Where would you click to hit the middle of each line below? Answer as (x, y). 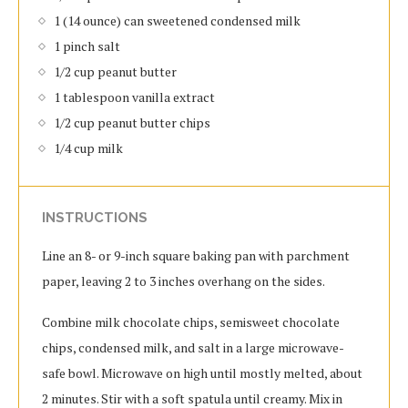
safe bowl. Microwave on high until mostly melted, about (202, 373)
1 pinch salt (87, 46)
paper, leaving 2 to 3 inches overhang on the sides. (184, 281)
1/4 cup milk (88, 148)
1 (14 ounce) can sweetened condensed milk (177, 21)
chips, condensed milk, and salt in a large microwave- (193, 348)
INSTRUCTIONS (95, 218)
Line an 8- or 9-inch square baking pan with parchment (196, 256)
